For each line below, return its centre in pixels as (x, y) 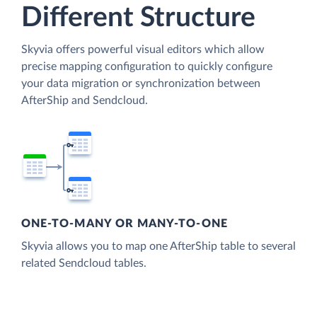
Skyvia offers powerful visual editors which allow (143, 49)
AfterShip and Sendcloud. (85, 100)
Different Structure (138, 18)
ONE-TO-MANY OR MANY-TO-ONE (125, 224)
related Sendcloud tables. (84, 264)
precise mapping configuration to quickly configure (147, 66)
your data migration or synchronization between (141, 83)
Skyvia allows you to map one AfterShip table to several (158, 247)
